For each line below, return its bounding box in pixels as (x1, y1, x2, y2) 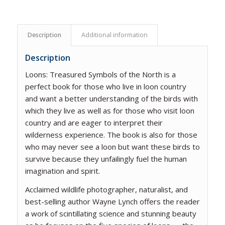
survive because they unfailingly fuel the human (25, 154, 187, 164)
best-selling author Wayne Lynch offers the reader (25, 196, 200, 207)
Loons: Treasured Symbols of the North (25, 69, 162, 80)
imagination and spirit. (25, 166, 100, 176)
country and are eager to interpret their (25, 118, 163, 128)
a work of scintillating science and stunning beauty (25, 208, 196, 219)
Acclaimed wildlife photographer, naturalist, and (25, 184, 188, 195)
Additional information (81, 30, 148, 39)
